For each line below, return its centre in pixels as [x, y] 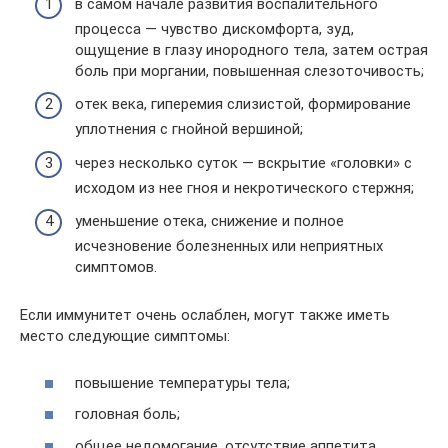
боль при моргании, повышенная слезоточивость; [249, 70]
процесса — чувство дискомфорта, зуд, [214, 28]
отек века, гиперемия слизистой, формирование [243, 104]
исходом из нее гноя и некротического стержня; [244, 187]
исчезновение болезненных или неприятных [229, 246]
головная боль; [127, 414]
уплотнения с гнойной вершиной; [189, 129]
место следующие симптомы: [125, 336]
